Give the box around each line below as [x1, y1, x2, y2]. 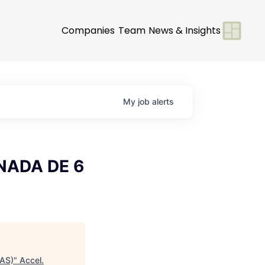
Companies [62, 23, 115, 37]
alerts [152, 96, 174, 106]
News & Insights [148, 23, 221, 37]
